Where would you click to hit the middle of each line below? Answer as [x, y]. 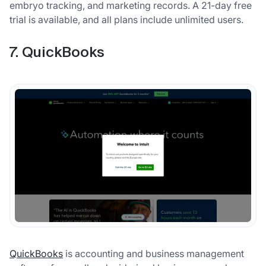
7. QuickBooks [57, 53]
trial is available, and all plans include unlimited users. [126, 19]
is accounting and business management [153, 253]
